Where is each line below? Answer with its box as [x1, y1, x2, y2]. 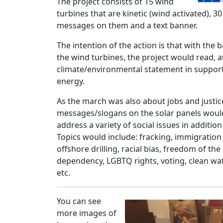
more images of [57, 208, 116, 219]
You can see [57, 196, 101, 207]
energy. [57, 76, 87, 87]
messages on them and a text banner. [57, 20, 200, 31]
